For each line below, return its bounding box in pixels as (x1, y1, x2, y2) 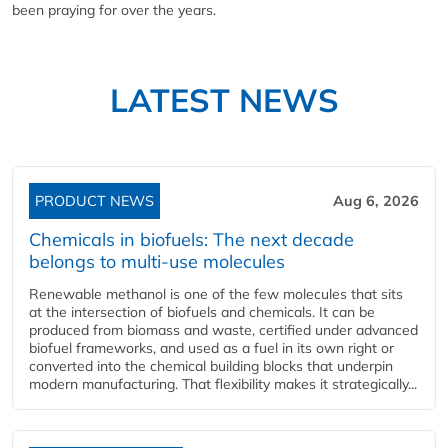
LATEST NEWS (109, 79, 339, 120)
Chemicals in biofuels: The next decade (29, 227, 354, 251)
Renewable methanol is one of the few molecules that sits (29, 284, 403, 303)
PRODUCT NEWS (35, 191, 154, 210)
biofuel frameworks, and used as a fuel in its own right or (29, 338, 394, 357)
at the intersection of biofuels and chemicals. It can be (29, 302, 375, 321)
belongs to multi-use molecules (29, 249, 285, 273)
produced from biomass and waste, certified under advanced (29, 320, 418, 339)
